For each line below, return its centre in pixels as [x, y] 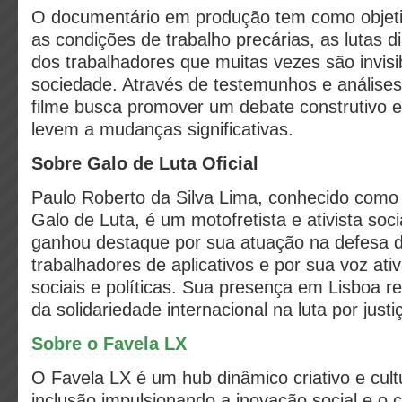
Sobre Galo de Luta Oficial [145, 163]
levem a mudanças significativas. [165, 129]
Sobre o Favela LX [109, 344]
